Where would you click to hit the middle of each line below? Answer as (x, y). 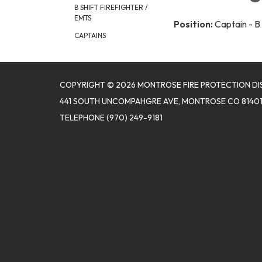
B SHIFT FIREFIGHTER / (111, 7)
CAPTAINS (90, 35)
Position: (194, 24)
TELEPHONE (82, 118)
